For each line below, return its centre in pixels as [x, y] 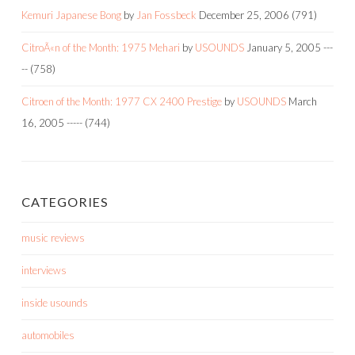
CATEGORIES [65, 201]
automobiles [48, 335]
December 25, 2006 [244, 15]
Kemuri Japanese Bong [71, 15]
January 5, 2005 [284, 47]
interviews [44, 270]
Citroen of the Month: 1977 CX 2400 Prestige [122, 101]
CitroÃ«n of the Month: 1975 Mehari [101, 47]
